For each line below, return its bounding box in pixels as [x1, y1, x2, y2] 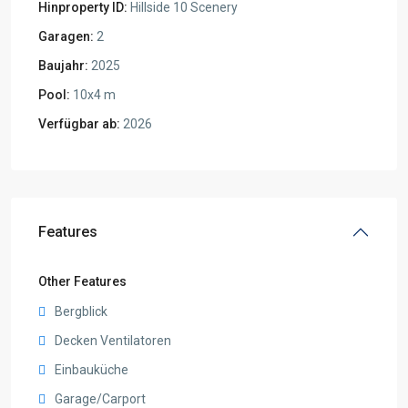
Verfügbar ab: [38, 116, 120, 131]
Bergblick [55, 303, 107, 319]
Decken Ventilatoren [55, 332, 171, 348]
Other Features [38, 273, 127, 289]
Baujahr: [38, 57, 88, 73]
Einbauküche [55, 362, 128, 377]
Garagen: [38, 28, 94, 44]
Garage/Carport [55, 391, 146, 406]
